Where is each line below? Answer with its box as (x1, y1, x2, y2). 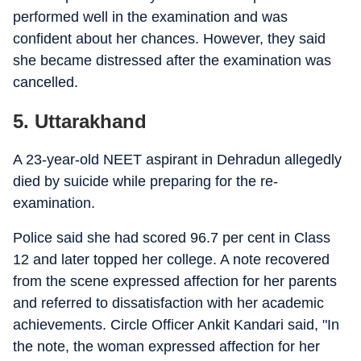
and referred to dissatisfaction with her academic (13, 295, 324, 311)
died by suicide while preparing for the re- (13, 173, 278, 189)
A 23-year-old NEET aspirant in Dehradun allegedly (13, 151, 342, 168)
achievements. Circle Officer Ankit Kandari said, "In (13, 317, 339, 333)
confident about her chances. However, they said (13, 31, 326, 47)
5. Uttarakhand (13, 110, 147, 132)
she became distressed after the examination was (13, 52, 331, 68)
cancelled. (13, 74, 78, 90)
